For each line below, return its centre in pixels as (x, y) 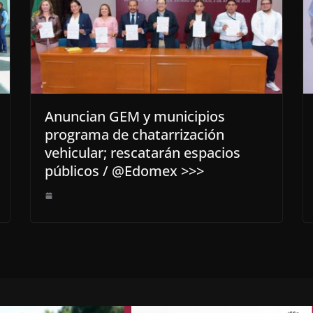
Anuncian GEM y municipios (135, 117)
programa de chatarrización (134, 135)
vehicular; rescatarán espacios (143, 153)
